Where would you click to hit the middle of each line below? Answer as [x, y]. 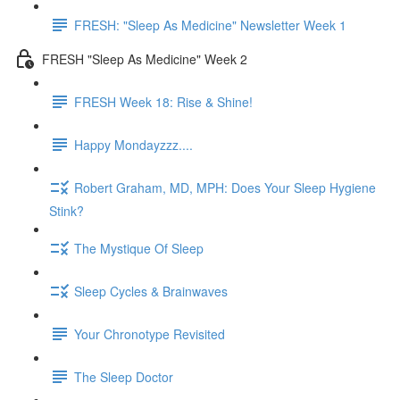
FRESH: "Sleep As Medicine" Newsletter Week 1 [210, 25]
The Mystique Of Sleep [139, 248]
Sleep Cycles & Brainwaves [151, 291]
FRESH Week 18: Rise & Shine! [163, 101]
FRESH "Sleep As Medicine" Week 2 [145, 58]
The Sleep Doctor [124, 376]
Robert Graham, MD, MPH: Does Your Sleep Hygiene [225, 187]
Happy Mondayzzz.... [133, 144]
